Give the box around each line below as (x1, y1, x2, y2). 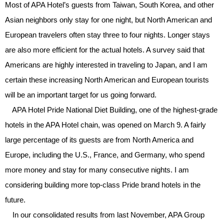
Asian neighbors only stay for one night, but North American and (5, 15, 212, 24)
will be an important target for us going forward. (5, 90, 156, 99)
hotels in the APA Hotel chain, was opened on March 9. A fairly (5, 120, 206, 129)
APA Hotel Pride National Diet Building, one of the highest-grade (5, 105, 217, 114)
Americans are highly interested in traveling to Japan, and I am (5, 60, 207, 69)
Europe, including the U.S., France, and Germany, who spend (5, 150, 204, 159)
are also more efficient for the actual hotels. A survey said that (5, 45, 204, 54)
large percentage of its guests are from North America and (5, 135, 193, 144)
